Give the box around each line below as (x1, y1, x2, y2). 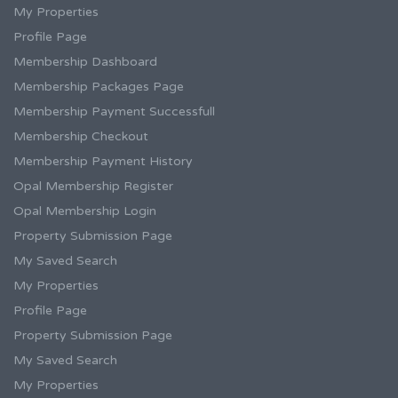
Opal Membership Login (13, 203, 156, 219)
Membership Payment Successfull (13, 104, 215, 120)
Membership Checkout (13, 129, 148, 145)
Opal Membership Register (13, 179, 173, 195)
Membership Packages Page (13, 79, 184, 95)
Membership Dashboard (13, 54, 157, 70)
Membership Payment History (13, 154, 193, 170)
